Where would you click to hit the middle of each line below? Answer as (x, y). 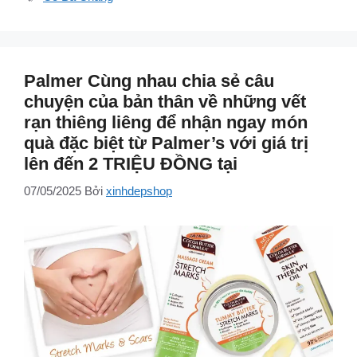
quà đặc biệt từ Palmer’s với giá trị (166, 143)
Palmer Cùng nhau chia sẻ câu (149, 80)
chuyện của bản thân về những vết (165, 101)
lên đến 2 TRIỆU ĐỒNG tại (131, 163)
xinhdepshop (139, 191)
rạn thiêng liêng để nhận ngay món (166, 122)
